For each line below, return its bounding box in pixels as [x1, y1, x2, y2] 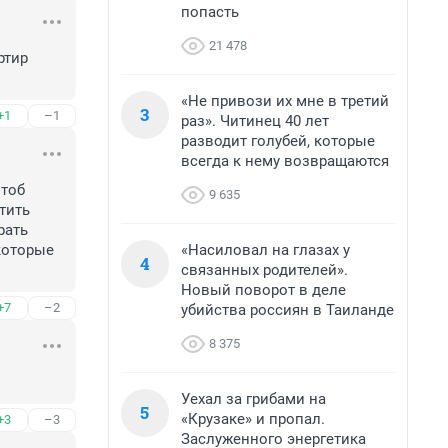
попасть [181, 3, 239, 21]
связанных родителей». [181, 261, 348, 279]
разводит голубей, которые [181, 132, 375, 150]
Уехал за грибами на [181, 390, 326, 408]
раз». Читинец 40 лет [181, 112, 329, 130]
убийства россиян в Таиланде [181, 301, 394, 319]
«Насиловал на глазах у [181, 241, 350, 259]
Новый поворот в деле [181, 281, 346, 299]
